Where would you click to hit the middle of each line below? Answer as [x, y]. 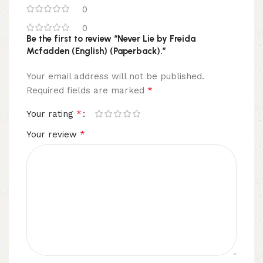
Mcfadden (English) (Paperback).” [96, 51]
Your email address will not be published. [115, 76]
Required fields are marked [87, 90]
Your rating [51, 114]
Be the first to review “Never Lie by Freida [111, 38]
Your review [53, 134]
